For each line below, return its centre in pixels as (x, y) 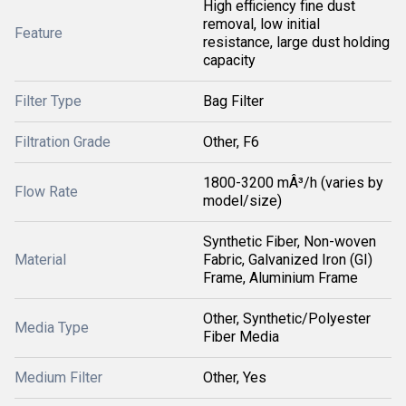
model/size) (242, 201)
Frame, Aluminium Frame (280, 278)
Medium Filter (58, 377)
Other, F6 (231, 142)
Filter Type (48, 101)
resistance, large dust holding (296, 42)
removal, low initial (261, 24)
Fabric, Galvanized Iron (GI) (288, 260)
